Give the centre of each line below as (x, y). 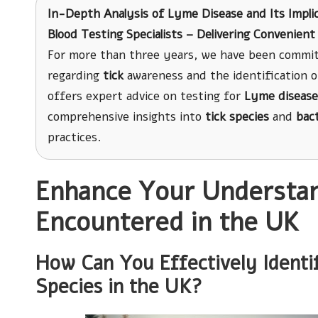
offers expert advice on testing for (146, 96)
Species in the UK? (119, 287)
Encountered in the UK (168, 223)
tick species (237, 117)
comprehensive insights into (126, 117)
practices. (74, 137)
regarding (75, 76)
